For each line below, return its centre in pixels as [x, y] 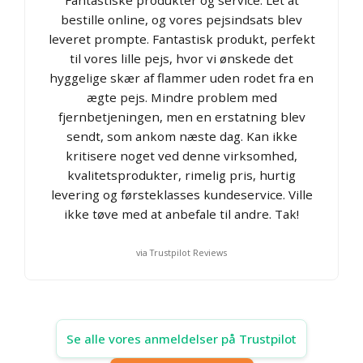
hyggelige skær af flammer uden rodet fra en [181, 77]
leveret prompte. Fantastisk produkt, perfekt [181, 38]
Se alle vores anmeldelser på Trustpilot [181, 338]
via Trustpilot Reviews [181, 252]
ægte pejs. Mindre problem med [181, 97]
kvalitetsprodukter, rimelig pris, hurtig [181, 175]
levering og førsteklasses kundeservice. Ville [181, 194]
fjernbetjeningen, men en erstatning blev [181, 116]
